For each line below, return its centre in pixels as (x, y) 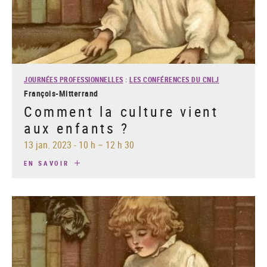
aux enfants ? (77, 128)
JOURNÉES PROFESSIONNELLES (74, 79)
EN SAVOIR (48, 163)
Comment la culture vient (121, 111)
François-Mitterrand (61, 93)
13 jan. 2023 (48, 145)
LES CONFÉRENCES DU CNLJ (174, 79)
